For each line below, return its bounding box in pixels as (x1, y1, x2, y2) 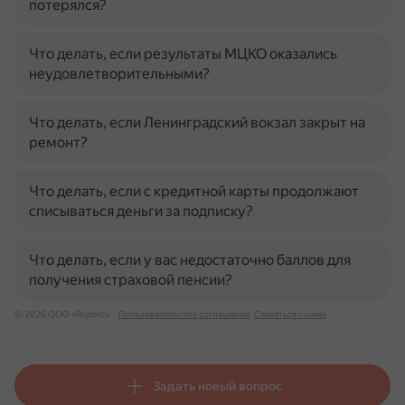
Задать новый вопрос (152, 379, 282, 393)
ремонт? (29, 134, 88, 151)
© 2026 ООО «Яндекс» (14, 309, 110, 319)
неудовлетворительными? (29, 65, 210, 82)
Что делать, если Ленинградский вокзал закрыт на (29, 114, 365, 131)
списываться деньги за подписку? (29, 202, 253, 220)
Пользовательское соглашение (118, 309, 250, 319)
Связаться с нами (254, 309, 326, 319)
